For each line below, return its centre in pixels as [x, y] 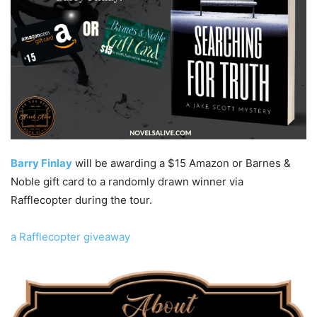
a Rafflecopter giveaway [70, 236]
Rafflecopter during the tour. [81, 200]
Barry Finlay [41, 163]
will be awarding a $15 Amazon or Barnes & [181, 163]
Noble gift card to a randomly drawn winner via [127, 181]
